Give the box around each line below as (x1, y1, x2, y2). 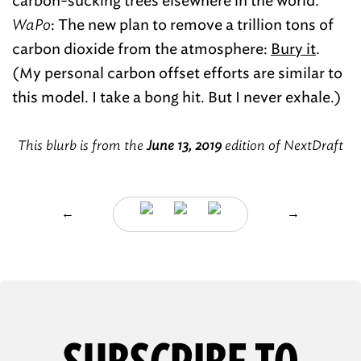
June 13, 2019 (147, 138, 222, 153)
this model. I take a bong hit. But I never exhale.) (12, 89, 342, 106)
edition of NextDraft (222, 138, 343, 153)
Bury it (271, 40, 316, 58)
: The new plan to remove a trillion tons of (51, 16, 334, 34)
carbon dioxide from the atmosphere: (12, 40, 271, 58)
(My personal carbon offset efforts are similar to (12, 64, 342, 82)
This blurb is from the (18, 138, 147, 153)
